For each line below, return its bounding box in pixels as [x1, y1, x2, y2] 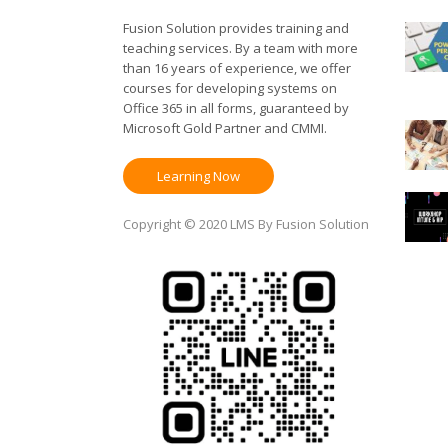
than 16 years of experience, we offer [122, 59, 351, 77]
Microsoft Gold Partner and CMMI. [122, 119, 327, 137]
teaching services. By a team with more [122, 39, 358, 57]
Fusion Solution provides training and [122, 19, 349, 37]
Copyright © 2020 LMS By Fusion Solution [122, 215, 369, 233]
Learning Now [156, 167, 240, 185]
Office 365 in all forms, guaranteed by [122, 99, 349, 117]
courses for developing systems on [122, 79, 337, 97]
